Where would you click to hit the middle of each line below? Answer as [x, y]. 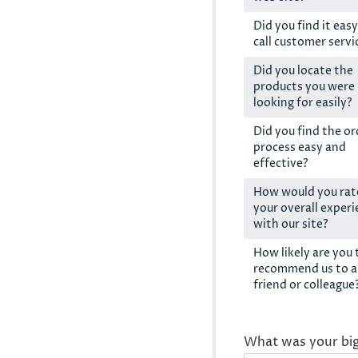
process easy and [299, 147]
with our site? [290, 224]
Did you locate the [303, 70]
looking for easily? [302, 102]
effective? [280, 163]
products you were [304, 86]
